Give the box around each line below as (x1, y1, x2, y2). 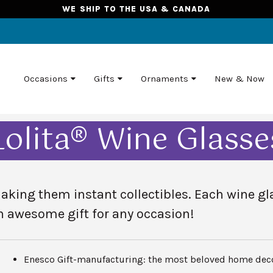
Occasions (23, 73, 68, 85)
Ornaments (140, 73, 188, 85)
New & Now (214, 73, 264, 85)
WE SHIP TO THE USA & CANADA (62, 4, 211, 13)
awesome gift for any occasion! (4, 205, 194, 222)
